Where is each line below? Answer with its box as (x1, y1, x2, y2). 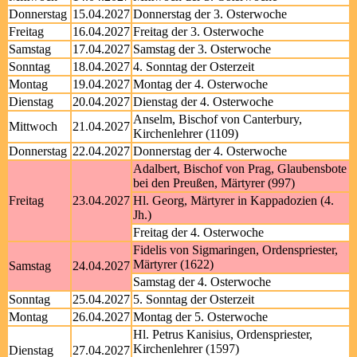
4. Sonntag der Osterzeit (133, 60, 254, 73)
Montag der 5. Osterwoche (133, 310, 268, 324)
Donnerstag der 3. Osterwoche (133, 7, 287, 21)
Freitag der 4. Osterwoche (133, 226, 264, 239)
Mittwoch (9, 120, 57, 133)
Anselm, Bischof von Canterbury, (133, 112, 302, 126)
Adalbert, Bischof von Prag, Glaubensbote (133, 162, 347, 175)
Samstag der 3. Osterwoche (133, 42, 271, 56)
